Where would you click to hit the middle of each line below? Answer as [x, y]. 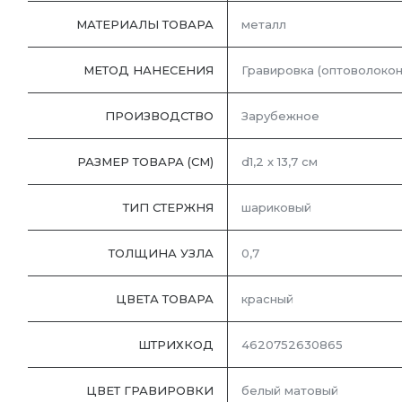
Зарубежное [280, 116]
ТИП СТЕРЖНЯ [168, 208]
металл [264, 25]
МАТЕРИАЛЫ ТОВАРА [145, 25]
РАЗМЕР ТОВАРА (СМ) [145, 162]
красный [267, 299]
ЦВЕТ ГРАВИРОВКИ [150, 391]
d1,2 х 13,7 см [280, 162]
